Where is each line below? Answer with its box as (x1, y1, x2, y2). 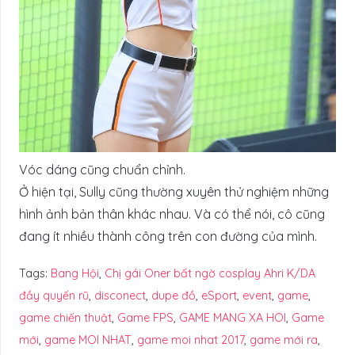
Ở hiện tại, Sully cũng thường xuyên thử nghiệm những (19, 183, 329, 200)
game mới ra (250, 332, 318, 347)
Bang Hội (51, 265, 99, 281)
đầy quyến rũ (19, 288, 89, 303)
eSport (201, 288, 237, 303)
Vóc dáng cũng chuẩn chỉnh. (19, 161, 185, 177)
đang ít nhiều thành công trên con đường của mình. (19, 227, 317, 244)
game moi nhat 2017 (137, 332, 244, 347)
